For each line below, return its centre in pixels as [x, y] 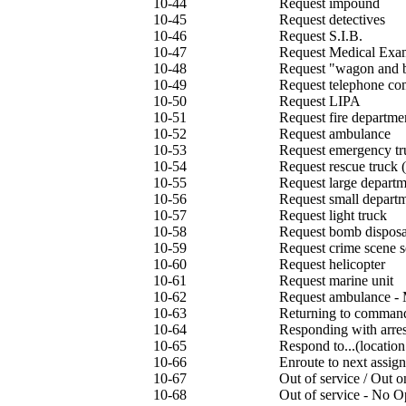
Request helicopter [332, 264]
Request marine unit [336, 280]
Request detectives [332, 19]
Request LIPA [320, 101]
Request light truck [333, 215]
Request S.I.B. [321, 36]
